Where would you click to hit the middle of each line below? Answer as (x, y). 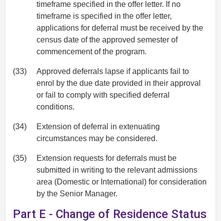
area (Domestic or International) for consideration (122, 182)
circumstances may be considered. (97, 138)
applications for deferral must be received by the (120, 28)
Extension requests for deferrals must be (107, 158)
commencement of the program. (92, 51)
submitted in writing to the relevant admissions (117, 170)
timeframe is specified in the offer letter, (104, 16)
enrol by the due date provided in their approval (119, 83)
